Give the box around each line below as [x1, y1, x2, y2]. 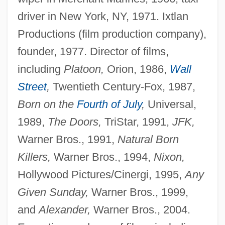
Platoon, [63, 63, 104, 76]
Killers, [17, 151, 51, 164]
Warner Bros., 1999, [88, 186, 188, 199]
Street [17, 80, 47, 93]
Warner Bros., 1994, [50, 151, 154, 164]
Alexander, [38, 203, 90, 216]
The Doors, [47, 116, 101, 129]
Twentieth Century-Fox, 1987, [49, 80, 195, 93]
